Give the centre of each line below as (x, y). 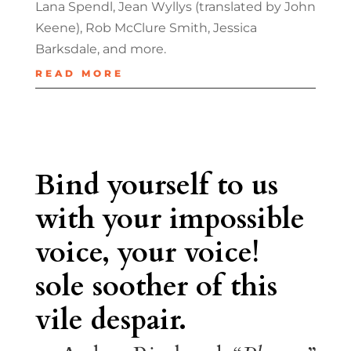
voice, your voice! (147, 252)
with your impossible (170, 219)
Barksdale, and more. (100, 49)
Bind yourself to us (156, 185)
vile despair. (110, 320)
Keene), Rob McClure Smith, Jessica (146, 27)
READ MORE (79, 73)
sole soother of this (156, 286)
